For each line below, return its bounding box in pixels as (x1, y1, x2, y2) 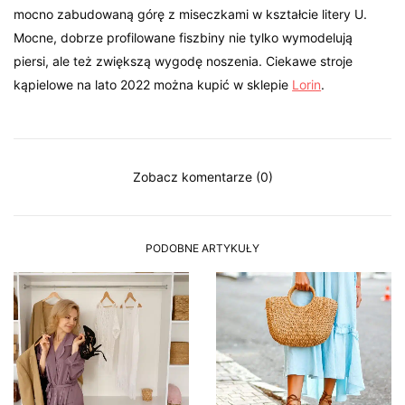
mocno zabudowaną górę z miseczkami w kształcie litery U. (14, 5, 368, 22)
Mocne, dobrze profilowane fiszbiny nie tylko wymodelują (14, 29, 353, 45)
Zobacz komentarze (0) (132, 168, 273, 184)
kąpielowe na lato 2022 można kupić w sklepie (14, 76, 293, 92)
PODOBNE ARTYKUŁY (146, 240, 259, 255)
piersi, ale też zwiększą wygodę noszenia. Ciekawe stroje (14, 52, 353, 69)
